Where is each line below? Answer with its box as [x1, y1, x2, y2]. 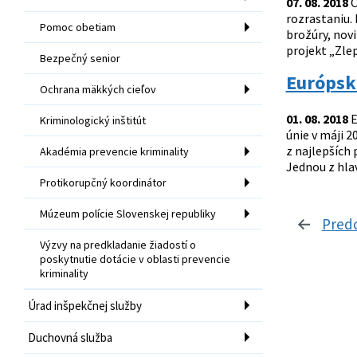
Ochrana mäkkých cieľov [40, 81, 156, 96]
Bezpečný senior [40, 50, 120, 65]
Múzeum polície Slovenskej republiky [40, 206, 216, 221]
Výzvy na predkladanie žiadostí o [40, 237, 196, 252]
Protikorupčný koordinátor [40, 175, 167, 190]
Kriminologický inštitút [40, 112, 146, 127]
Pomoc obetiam [40, 19, 116, 34]
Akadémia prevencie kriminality [40, 143, 189, 159]
